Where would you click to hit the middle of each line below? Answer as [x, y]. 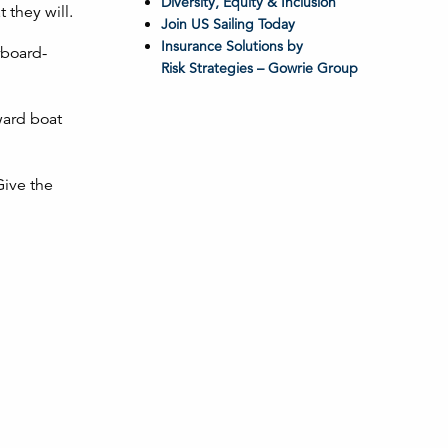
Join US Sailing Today [227, 24]
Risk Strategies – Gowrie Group [259, 68]
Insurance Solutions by [231, 46]
